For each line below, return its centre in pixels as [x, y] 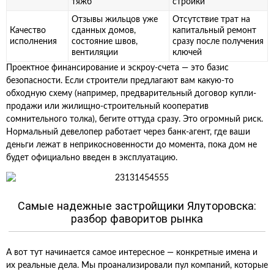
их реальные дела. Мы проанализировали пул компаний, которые [137, 265]
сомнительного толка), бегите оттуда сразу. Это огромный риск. [135, 119]
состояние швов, [105, 42]
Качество [28, 31]
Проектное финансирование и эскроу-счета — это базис [117, 68]
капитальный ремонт [214, 31]
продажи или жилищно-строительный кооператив [107, 106]
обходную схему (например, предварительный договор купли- [131, 94]
